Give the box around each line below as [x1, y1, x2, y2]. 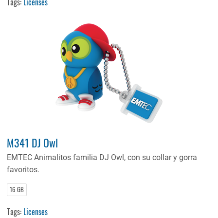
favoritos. [7, 165, 40, 175]
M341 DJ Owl [7, 134, 58, 151]
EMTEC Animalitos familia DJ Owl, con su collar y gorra [7, 153, 198, 163]
